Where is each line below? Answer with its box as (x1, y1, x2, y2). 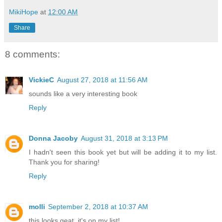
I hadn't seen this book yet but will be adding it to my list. (29, 148, 217, 157)
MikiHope (9, 7, 38, 16)
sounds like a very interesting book (29, 90, 137, 98)
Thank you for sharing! (29, 158, 100, 166)
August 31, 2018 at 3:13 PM (81, 134, 168, 143)
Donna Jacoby (29, 134, 78, 143)
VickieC (29, 76, 54, 84)
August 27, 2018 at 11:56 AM (57, 76, 148, 84)
